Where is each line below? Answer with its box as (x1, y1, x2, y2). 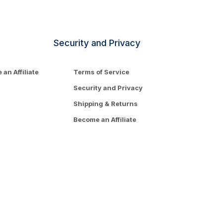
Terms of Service (73, 68, 129, 76)
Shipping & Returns (73, 100, 138, 108)
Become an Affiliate (73, 115, 136, 124)
